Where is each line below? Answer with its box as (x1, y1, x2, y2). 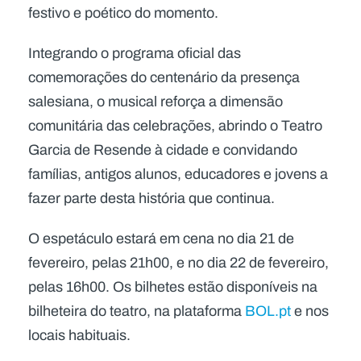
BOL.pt (245, 301, 291, 322)
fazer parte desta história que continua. (28, 188, 278, 209)
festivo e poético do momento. (28, 2, 218, 23)
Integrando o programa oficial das (28, 43, 241, 64)
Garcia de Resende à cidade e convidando (28, 139, 297, 160)
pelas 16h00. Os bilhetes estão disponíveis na (28, 276, 317, 297)
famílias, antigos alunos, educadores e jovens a (28, 164, 328, 185)
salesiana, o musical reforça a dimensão (28, 91, 283, 112)
